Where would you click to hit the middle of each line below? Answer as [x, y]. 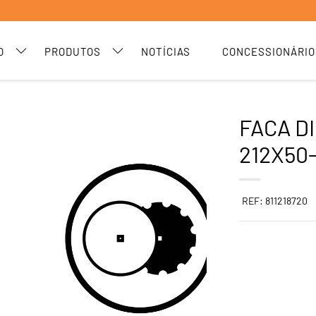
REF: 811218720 [275, 201]
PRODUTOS [73, 51]
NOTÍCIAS [166, 51]
